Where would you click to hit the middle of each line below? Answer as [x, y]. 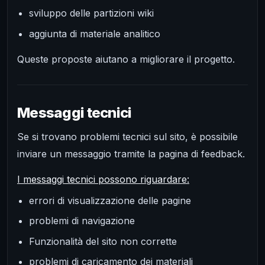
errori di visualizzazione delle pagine [110, 200]
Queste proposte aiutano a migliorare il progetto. [126, 59]
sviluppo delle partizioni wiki [91, 13]
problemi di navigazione [82, 221]
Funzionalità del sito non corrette [103, 241]
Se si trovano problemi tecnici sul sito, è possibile [127, 136]
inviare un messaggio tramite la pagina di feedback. [131, 153]
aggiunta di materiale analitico [95, 33]
